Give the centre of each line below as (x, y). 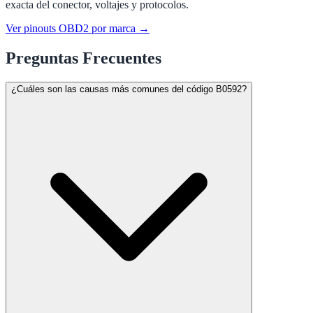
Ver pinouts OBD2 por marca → (78, 29)
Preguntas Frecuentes (83, 58)
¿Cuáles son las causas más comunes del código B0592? (129, 89)
